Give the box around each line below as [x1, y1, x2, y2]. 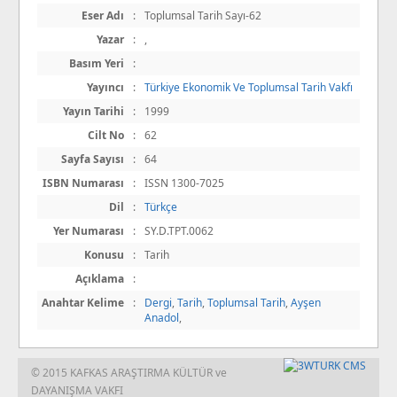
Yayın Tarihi [63, 103, 124, 119]
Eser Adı [82, 7, 124, 23]
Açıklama [75, 270, 124, 286]
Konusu [84, 246, 124, 262]
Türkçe [144, 198, 177, 214]
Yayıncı [87, 79, 124, 95]
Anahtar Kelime [42, 294, 124, 310]
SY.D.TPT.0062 [144, 222, 214, 238]
